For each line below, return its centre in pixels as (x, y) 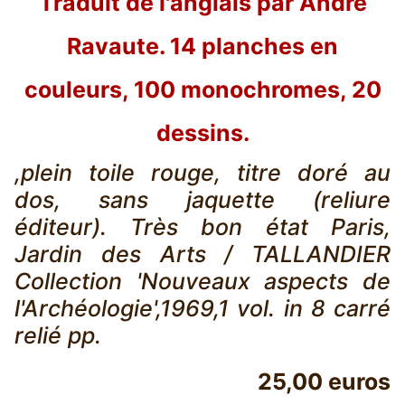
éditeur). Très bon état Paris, (202, 227)
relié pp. (58, 336)
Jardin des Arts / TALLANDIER (202, 254)
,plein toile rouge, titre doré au (202, 173)
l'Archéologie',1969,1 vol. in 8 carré (202, 309)
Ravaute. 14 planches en (202, 47)
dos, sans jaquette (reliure (202, 200)
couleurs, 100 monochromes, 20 (202, 90)
